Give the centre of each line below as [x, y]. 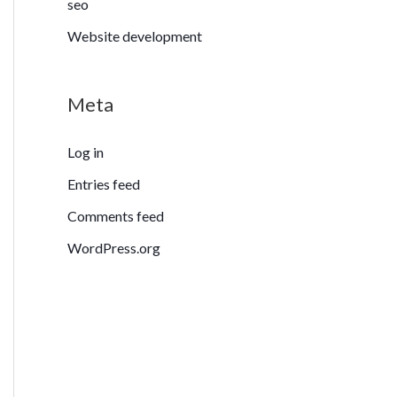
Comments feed [116, 216]
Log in [86, 152]
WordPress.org [114, 248]
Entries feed [104, 184]
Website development [135, 35]
